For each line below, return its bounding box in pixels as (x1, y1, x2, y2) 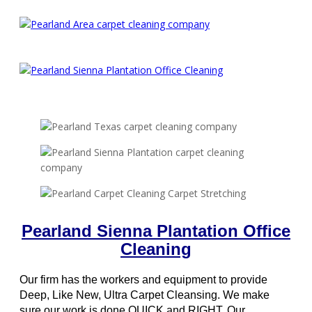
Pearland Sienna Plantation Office (22, 221, 290, 241)
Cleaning (120, 240, 192, 259)
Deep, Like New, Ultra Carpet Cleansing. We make (19, 289, 270, 302)
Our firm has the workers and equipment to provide (19, 274, 267, 286)
